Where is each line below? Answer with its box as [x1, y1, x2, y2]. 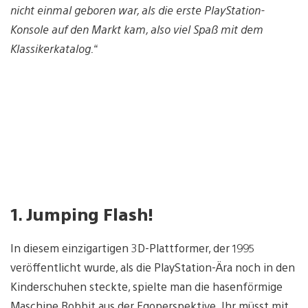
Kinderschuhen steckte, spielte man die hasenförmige [10, 279, 283, 294]
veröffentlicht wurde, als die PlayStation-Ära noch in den [10, 260, 295, 275]
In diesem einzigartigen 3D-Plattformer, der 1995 [10, 241, 255, 256]
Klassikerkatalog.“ [10, 41, 97, 56]
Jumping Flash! [26, 202, 153, 225]
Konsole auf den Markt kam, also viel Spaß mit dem [10, 21, 263, 36]
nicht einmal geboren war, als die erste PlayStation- [10, 2, 265, 17]
